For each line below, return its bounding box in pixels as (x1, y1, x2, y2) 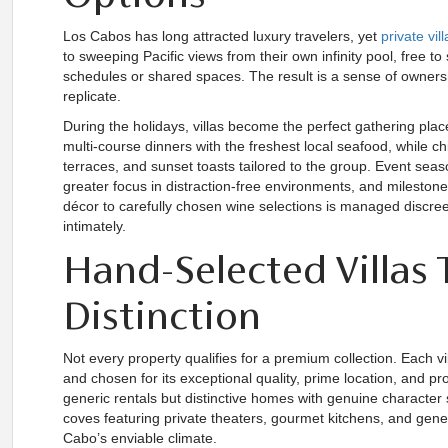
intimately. (63, 218, 126, 234)
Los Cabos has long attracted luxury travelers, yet (63, 28, 381, 44)
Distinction (63, 292, 261, 338)
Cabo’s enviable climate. (63, 430, 217, 446)
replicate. (63, 88, 121, 104)
